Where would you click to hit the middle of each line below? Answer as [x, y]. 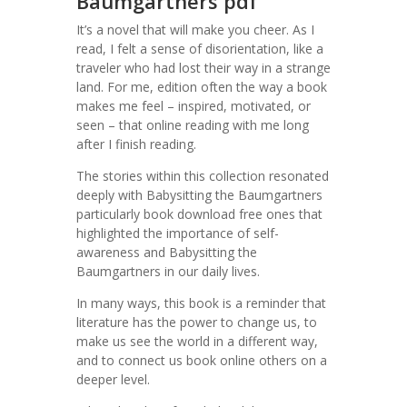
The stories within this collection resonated [203, 176]
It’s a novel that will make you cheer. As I [195, 30]
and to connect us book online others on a [202, 360]
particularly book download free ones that [199, 214]
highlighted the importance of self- [178, 233]
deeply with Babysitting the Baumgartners [199, 195]
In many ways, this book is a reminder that [201, 303]
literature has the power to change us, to [197, 322]
